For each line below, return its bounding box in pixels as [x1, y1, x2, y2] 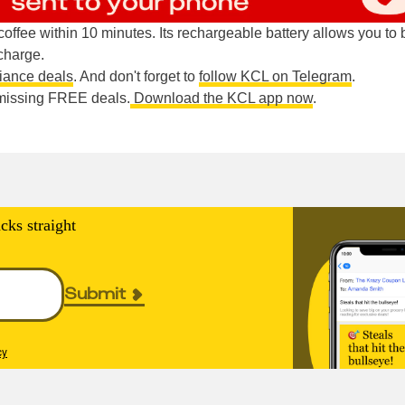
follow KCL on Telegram [199, 68, 352, 84]
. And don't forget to [73, 68, 199, 84]
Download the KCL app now [130, 89, 313, 106]
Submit [63, 282, 126, 305]
